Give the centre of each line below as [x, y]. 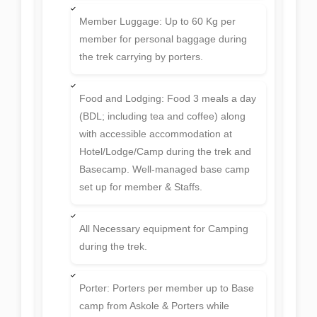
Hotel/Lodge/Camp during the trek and [165, 152]
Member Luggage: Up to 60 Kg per [157, 22]
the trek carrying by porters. [141, 57]
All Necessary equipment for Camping [164, 229]
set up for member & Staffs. [141, 187]
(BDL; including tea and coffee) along [162, 116]
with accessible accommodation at [156, 134]
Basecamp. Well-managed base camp [165, 169]
